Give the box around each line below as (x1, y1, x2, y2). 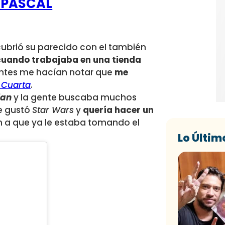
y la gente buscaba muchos (12, 91, 137, 104)
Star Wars (32, 104, 74, 117)
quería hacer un (83, 104, 154, 117)
